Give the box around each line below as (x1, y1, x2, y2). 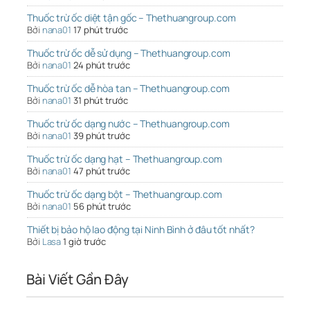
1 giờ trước (63, 235, 107, 248)
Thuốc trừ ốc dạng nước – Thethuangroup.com (27, 117, 230, 131)
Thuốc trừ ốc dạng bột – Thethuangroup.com (27, 188, 222, 201)
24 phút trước (73, 59, 130, 72)
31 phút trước (73, 94, 128, 107)
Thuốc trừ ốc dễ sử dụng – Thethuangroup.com (27, 46, 230, 60)
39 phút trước (73, 129, 130, 143)
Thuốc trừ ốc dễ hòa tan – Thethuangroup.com (27, 82, 230, 95)
